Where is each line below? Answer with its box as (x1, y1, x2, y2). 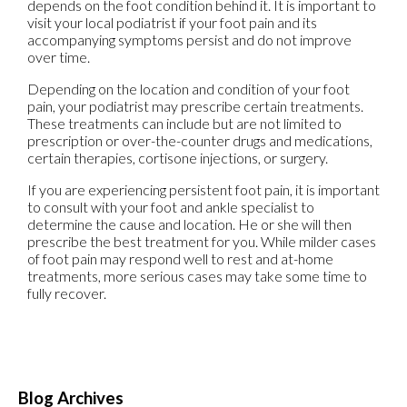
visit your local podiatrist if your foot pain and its (27, 14, 317, 32)
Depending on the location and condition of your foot (27, 80, 350, 98)
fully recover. (27, 284, 106, 303)
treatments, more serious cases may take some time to (27, 267, 367, 285)
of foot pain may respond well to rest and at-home (27, 250, 333, 268)
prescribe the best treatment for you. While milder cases (27, 233, 376, 251)
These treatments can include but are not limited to (27, 114, 342, 133)
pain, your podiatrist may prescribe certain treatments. (27, 97, 363, 115)
